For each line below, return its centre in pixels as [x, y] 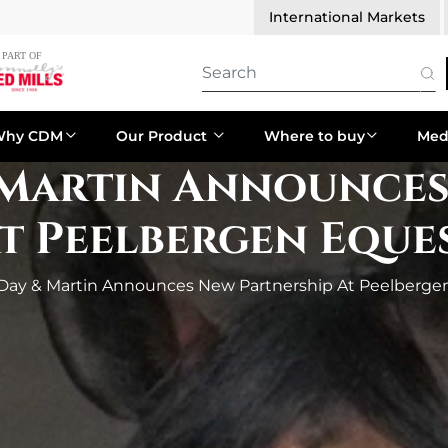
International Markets [347, 17]
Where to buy [314, 136]
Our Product [163, 136]
